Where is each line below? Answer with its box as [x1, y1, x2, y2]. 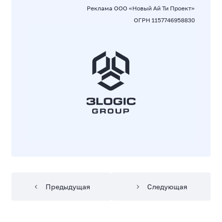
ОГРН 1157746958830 [133, 16, 195, 24]
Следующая [147, 182, 187, 191]
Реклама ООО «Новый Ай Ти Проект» [86, 4, 195, 12]
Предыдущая [45, 182, 90, 191]
